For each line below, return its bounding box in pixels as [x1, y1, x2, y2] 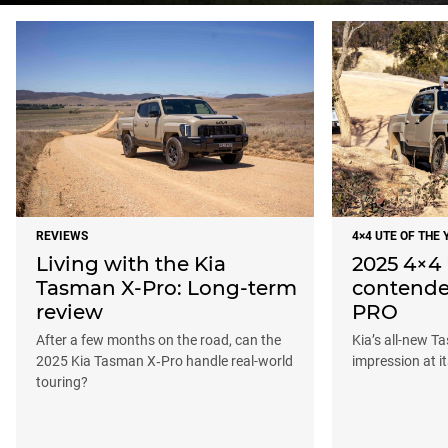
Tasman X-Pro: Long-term [36, 276, 297, 301]
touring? [36, 374, 88, 391]
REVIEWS [36, 229, 88, 244]
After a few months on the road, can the [36, 332, 281, 349]
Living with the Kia [36, 252, 226, 277]
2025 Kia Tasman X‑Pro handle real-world [36, 353, 293, 370]
